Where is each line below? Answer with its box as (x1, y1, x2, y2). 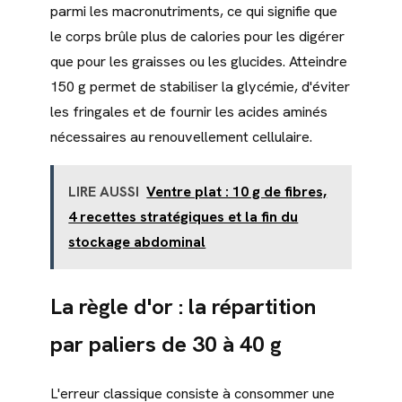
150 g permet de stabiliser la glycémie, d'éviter (50, 77, 350, 97)
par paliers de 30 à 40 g (50, 329, 282, 358)
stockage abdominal (68, 232, 206, 252)
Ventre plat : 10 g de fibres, (146, 182, 328, 202)
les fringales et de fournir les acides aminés (50, 102, 328, 122)
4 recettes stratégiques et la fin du (68, 207, 299, 227)
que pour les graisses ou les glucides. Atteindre (50, 52, 347, 72)
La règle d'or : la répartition (50, 292, 316, 320)
